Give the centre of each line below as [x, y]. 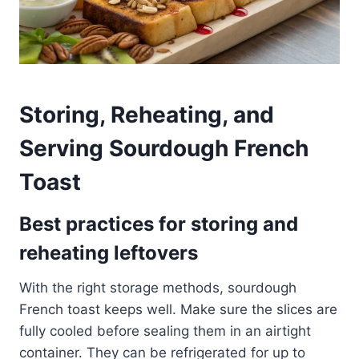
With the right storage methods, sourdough [158, 288]
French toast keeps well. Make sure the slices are [178, 310]
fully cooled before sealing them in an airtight [165, 331]
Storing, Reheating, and [147, 115]
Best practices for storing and [159, 224]
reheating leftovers [109, 253]
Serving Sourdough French [164, 149]
